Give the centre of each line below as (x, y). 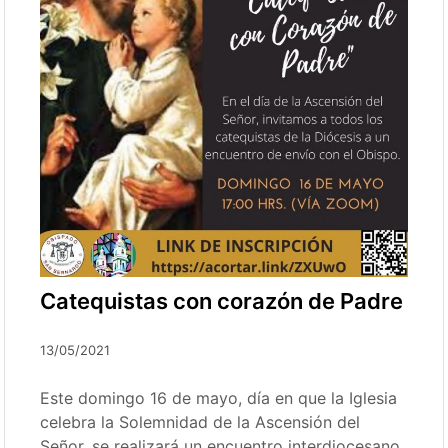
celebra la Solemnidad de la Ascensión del (200, 422)
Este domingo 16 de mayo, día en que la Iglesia (219, 398)
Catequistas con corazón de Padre (222, 301)
